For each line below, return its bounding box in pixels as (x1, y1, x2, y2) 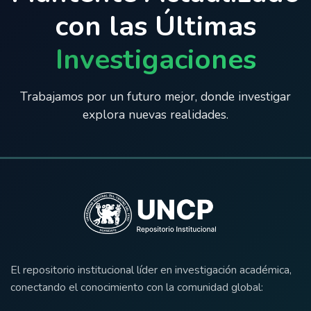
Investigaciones (55, 41, 256, 78)
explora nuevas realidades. (83, 106, 228, 123)
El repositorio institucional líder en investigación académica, (10, 262, 292, 278)
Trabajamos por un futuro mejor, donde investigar (20, 88, 291, 105)
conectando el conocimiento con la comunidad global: (10, 280, 263, 295)
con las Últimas (55, 8, 256, 45)
